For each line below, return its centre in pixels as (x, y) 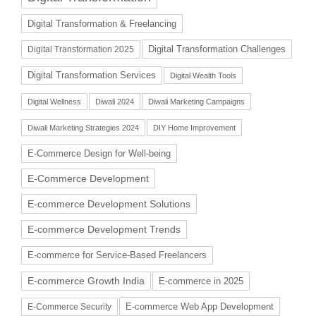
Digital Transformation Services (92, 75)
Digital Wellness (54, 101)
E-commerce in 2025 (201, 281)
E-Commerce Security (69, 306)
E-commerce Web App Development (200, 306)
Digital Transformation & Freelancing (102, 23)
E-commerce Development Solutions (109, 203)
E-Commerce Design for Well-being (99, 153)
